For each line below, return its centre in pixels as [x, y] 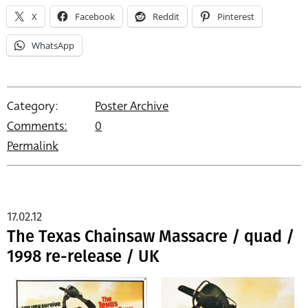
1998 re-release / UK [83, 256]
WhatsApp [53, 45]
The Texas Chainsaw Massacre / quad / [151, 236]
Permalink [33, 146]
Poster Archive [132, 106]
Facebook [95, 16]
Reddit [166, 16]
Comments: [37, 126]
